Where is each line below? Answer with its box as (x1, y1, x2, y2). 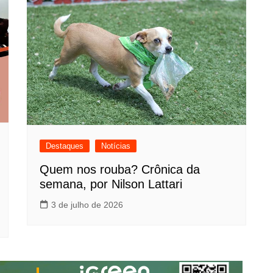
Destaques (46, 141, 83, 151)
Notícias (101, 141, 130, 151)
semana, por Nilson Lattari (40, 177, 182, 191)
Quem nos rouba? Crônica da (40, 163, 200, 177)
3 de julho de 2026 (51, 200, 123, 210)
